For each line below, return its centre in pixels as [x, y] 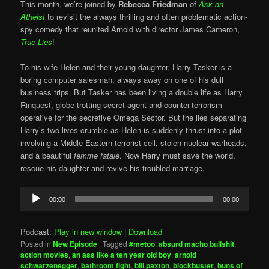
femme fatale [96, 156]
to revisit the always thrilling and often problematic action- [147, 17]
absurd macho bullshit [197, 244]
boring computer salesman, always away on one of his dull [122, 80]
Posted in [36, 244]
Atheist [33, 17]
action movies [45, 255]
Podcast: [38, 232]
